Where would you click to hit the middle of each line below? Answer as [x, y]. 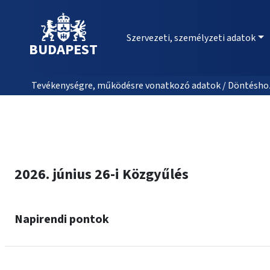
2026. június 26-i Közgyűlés [102, 174]
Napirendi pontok [62, 219]
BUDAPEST [63, 50]
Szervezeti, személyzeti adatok [191, 38]
